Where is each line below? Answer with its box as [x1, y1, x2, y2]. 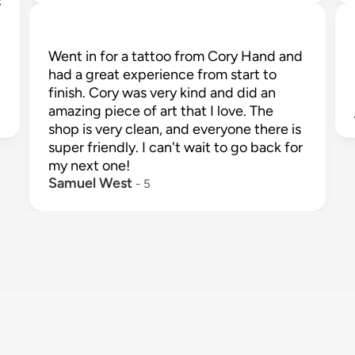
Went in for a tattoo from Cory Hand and [48, 48, 303, 65]
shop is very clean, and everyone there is [48, 120, 302, 138]
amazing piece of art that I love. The [48, 102, 274, 120]
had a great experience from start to [48, 66, 277, 83]
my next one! [48, 157, 131, 174]
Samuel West [48, 174, 133, 192]
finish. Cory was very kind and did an [48, 84, 277, 101]
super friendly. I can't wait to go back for [48, 139, 303, 156]
